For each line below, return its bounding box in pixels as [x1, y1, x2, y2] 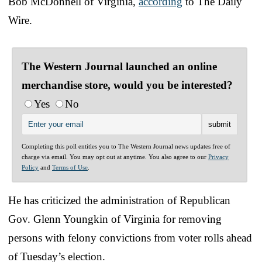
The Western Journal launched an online [22, 60, 217, 73]
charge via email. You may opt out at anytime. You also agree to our [22, 153, 208, 160]
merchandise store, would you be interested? [22, 78, 233, 91]
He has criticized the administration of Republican [8, 194, 230, 206]
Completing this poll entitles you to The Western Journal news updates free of [22, 142, 230, 150]
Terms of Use [52, 163, 88, 171]
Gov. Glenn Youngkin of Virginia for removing [8, 212, 222, 225]
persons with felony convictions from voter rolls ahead [8, 231, 252, 244]
